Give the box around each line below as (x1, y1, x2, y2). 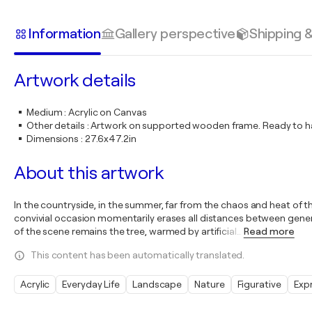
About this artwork (14, 163, 163, 183)
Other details (26, 120, 85, 131)
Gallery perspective (114, 25, 235, 42)
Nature (194, 279, 225, 290)
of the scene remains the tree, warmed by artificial (14, 226, 237, 237)
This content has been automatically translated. (31, 249, 245, 260)
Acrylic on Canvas (68, 107, 147, 118)
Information (28, 25, 101, 42)
